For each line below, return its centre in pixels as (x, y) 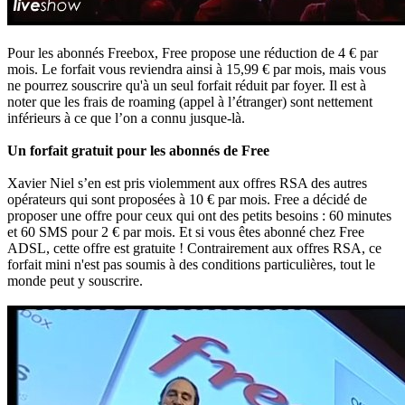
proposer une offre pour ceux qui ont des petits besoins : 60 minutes (199, 215)
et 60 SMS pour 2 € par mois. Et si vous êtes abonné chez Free (186, 231)
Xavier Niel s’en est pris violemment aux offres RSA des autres (187, 183)
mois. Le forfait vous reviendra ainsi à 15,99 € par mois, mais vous (197, 69)
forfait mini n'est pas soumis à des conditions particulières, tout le (191, 264)
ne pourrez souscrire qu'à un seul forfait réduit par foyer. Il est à (187, 85)
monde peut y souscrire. (75, 280)
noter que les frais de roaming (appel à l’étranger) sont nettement (190, 101)
